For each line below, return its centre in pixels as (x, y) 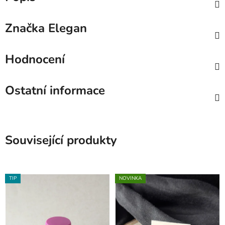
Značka (25, 28)
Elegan (66, 28)
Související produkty (61, 140)
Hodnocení (35, 59)
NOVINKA (130, 178)
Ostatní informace (55, 90)
